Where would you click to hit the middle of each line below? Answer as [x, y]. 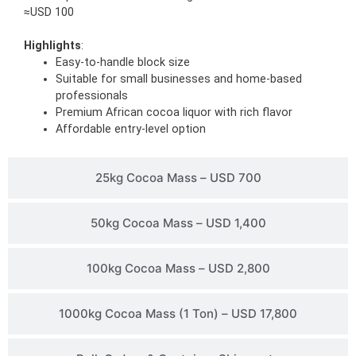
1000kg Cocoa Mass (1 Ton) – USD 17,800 [178, 313]
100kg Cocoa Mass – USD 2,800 [178, 268]
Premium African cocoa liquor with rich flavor [174, 112]
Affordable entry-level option [131, 129]
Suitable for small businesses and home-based [179, 79]
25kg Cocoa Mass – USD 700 [178, 177]
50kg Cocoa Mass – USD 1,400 [178, 222]
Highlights [52, 45]
